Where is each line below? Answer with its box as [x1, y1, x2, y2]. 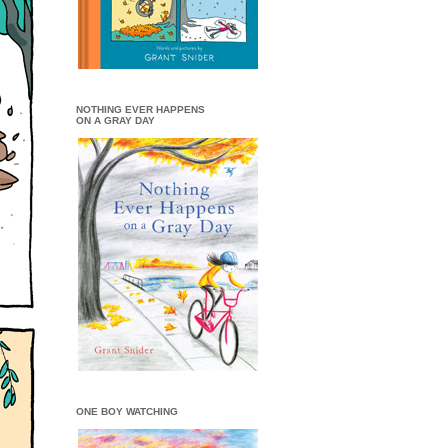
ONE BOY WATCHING [76, 406, 178, 418]
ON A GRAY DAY [76, 115, 155, 127]
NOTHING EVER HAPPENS [76, 104, 205, 116]
